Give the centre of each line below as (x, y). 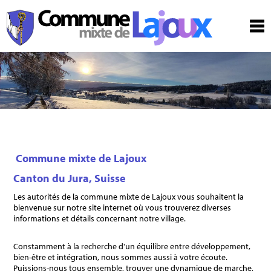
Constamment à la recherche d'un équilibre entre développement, (132, 247)
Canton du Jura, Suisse (70, 178)
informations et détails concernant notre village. (100, 219)
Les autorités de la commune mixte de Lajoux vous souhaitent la (129, 197)
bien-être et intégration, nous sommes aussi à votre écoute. (121, 257)
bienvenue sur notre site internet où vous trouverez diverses (122, 208)
